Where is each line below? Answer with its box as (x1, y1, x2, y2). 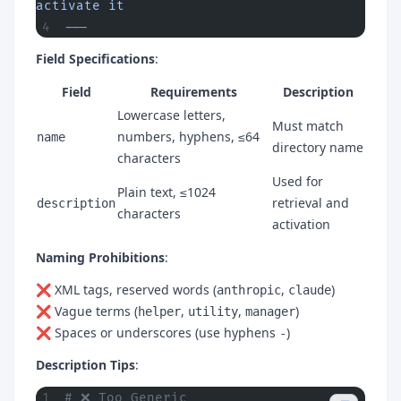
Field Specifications (36, 49, 155, 67)
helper (138, 303, 181, 319)
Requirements (150, 82, 237, 100)
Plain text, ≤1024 (117, 183, 216, 200)
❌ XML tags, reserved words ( (36, 280, 217, 298)
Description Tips (36, 355, 135, 373)
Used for (272, 172, 323, 190)
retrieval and (272, 193, 349, 211)
